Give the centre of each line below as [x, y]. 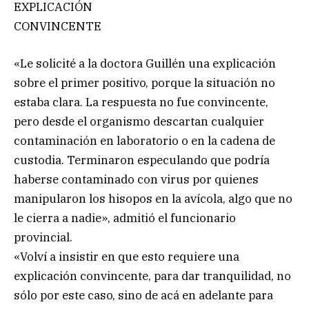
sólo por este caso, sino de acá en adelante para [143, 296]
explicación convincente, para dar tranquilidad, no [152, 276]
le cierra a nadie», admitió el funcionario [125, 218]
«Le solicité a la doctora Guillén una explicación [145, 64]
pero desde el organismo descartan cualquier [139, 122]
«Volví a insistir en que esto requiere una [127, 257]
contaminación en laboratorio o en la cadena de [144, 141]
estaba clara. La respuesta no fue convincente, [141, 102]
